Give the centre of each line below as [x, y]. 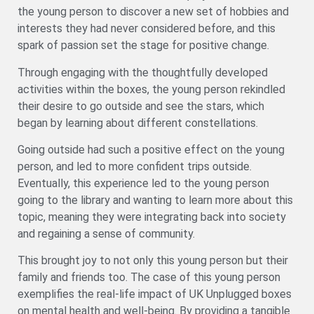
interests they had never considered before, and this [146, 29]
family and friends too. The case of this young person [149, 278]
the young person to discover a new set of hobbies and [153, 12]
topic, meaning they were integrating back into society [152, 217]
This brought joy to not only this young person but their [153, 261]
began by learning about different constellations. [138, 123]
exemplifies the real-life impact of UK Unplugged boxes [155, 294]
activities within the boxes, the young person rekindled [151, 89]
